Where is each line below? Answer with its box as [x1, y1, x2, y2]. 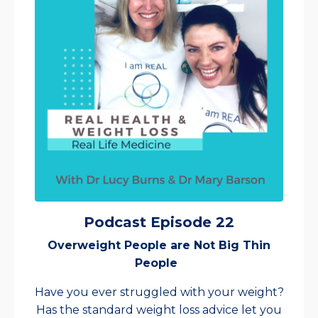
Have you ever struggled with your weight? [34, 285, 284, 300]
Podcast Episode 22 [84, 214, 234, 231]
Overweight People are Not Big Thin [48, 238, 270, 253]
